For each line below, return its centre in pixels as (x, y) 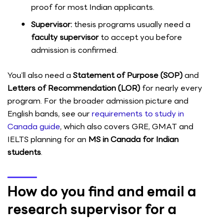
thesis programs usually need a (131, 24)
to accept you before (140, 37)
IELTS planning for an (48, 139)
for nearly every (171, 88)
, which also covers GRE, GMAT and (127, 126)
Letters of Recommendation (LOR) (74, 88)
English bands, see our (50, 113)
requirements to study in (138, 113)
